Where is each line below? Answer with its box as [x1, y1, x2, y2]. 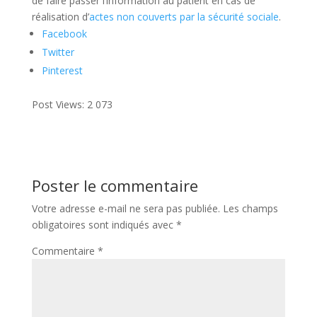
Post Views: [31, 97, 84, 111]
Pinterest [41, 63, 83, 77]
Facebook [41, 26, 87, 40]
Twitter [41, 45, 74, 59]
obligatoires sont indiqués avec [31, 217, 176, 231]
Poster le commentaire [31, 174, 198, 196]
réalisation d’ [31, 9, 89, 23]
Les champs [222, 201, 278, 215]
